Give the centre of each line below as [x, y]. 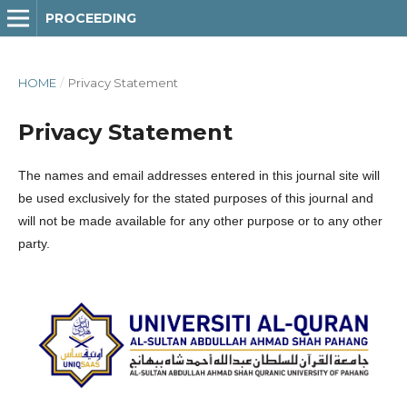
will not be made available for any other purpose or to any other [200, 221]
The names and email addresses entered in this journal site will [199, 175]
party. [34, 243]
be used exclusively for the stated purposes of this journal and [196, 198]
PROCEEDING [91, 18]
